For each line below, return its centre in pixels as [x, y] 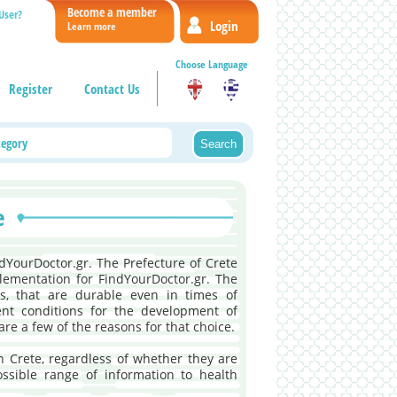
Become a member [112, 12]
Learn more [92, 26]
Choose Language [211, 64]
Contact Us [112, 89]
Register [31, 89]
